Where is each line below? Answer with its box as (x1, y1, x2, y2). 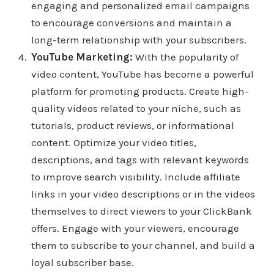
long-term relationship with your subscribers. (31, 34, 246, 46)
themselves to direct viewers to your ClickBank (31, 205, 252, 218)
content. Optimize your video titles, (31, 136, 196, 149)
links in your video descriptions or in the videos (31, 188, 255, 201)
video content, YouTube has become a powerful (31, 68, 254, 81)
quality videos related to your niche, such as (31, 102, 241, 115)
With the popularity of (132, 51, 239, 64)
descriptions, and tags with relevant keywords (31, 154, 249, 166)
